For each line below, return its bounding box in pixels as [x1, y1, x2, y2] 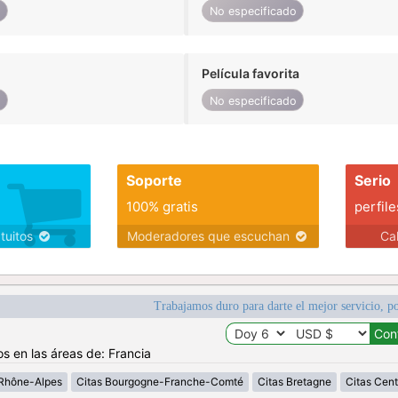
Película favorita [202, 65, 300, 81]
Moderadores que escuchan [126, 228, 293, 244]
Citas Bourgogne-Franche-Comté [76, 375, 243, 389]
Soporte [125, 171, 182, 190]
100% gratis [125, 198, 198, 216]
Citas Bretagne [257, 375, 331, 389]
